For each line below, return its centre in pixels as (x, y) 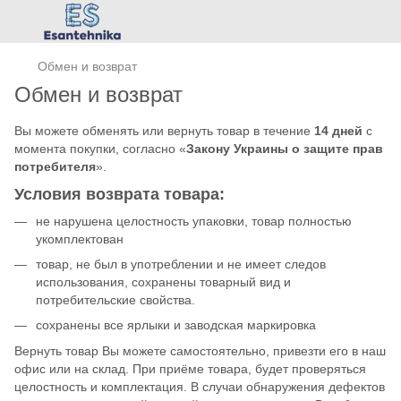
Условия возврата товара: (119, 195)
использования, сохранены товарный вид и (163, 282)
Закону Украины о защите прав (285, 149)
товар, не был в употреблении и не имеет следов (181, 264)
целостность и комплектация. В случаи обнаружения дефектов (200, 386)
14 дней (338, 131)
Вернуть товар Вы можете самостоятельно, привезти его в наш (200, 350)
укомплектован (80, 239)
